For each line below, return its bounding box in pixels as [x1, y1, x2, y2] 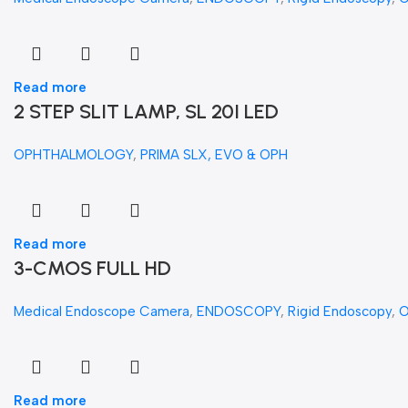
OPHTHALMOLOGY [14, 147, 133, 164]
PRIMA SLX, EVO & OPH [140, 147, 288, 164]
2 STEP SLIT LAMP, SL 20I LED [14, 99, 279, 125]
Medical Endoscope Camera [14, 303, 189, 321]
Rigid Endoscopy [288, 303, 392, 321]
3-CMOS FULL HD [14, 256, 171, 281]
